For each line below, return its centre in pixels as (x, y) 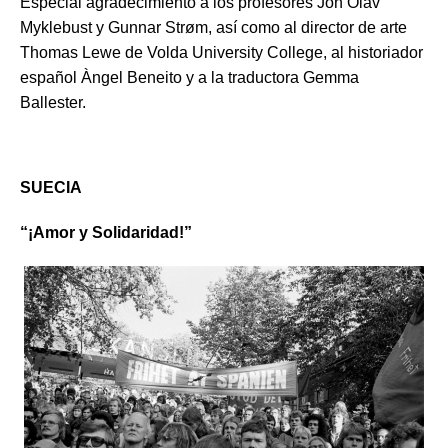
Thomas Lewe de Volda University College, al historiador (221, 52)
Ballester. (53, 102)
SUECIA (51, 187)
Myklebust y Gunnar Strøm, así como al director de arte (213, 27)
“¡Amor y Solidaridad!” (106, 232)
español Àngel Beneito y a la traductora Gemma (189, 77)
